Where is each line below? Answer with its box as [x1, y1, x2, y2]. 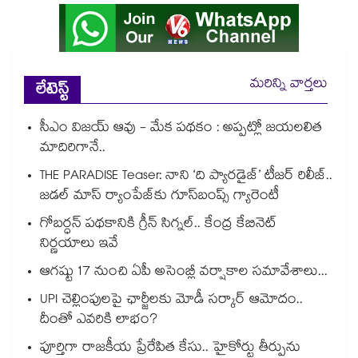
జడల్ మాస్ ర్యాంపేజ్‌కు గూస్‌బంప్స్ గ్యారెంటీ [40, 185, 279, 209]
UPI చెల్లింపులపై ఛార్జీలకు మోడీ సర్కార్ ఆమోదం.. [40, 289, 303, 313]
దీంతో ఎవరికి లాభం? [40, 309, 157, 333]
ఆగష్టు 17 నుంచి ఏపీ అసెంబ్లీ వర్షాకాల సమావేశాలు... [40, 261, 328, 285]
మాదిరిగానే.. [40, 137, 105, 161]
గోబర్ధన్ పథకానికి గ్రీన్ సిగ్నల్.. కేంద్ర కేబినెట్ [40, 213, 276, 237]
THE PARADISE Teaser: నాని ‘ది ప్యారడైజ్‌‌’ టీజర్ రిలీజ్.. [40, 165, 332, 189]
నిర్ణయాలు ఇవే [40, 233, 118, 257]
